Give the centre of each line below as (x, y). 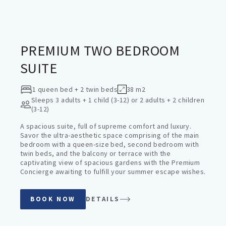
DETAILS (103, 199)
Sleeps (42, 100)
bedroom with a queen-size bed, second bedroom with (110, 144)
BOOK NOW (53, 199)
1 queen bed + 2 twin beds (75, 89)
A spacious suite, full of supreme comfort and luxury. (106, 126)
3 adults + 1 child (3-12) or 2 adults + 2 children (130, 100)
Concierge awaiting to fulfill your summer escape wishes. (113, 172)
